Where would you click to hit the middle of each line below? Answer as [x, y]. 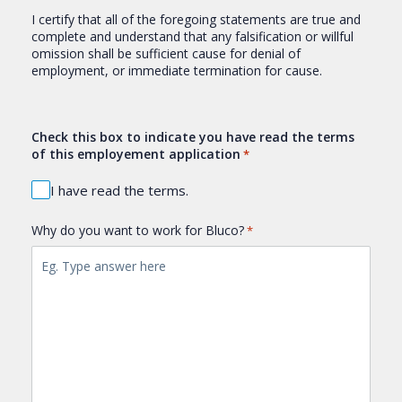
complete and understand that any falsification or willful [192, 37]
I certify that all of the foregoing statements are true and [196, 20]
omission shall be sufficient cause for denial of [166, 54]
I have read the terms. [119, 190]
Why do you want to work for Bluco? [138, 231]
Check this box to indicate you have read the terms [193, 137]
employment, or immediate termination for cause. [177, 71]
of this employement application [136, 154]
